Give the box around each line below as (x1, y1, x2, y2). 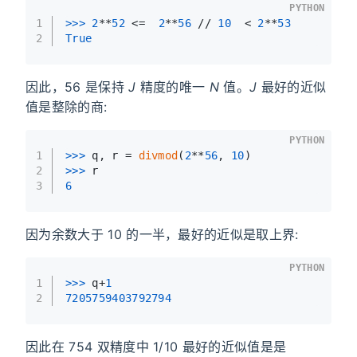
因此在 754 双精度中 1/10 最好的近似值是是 (25, 338, 287, 355)
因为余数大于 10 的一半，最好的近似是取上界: (25, 226, 299, 242)
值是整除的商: (25, 98, 108, 115)
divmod (138, 148, 178, 162)
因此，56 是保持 (25, 78, 129, 95)
